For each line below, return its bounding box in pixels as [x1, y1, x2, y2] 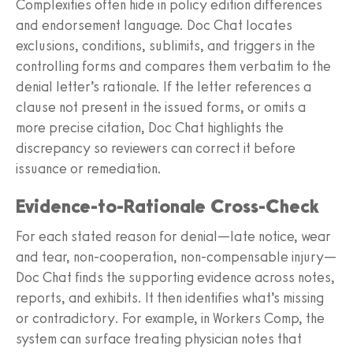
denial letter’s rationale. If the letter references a [16, 77, 311, 95]
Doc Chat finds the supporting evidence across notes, [16, 268, 335, 286]
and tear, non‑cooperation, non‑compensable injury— [16, 247, 336, 266]
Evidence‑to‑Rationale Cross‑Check [16, 194, 319, 217]
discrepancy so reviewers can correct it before [16, 139, 295, 157]
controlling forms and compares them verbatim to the [16, 57, 331, 75]
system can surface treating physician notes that [16, 329, 302, 347]
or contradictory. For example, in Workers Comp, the [16, 309, 325, 327]
